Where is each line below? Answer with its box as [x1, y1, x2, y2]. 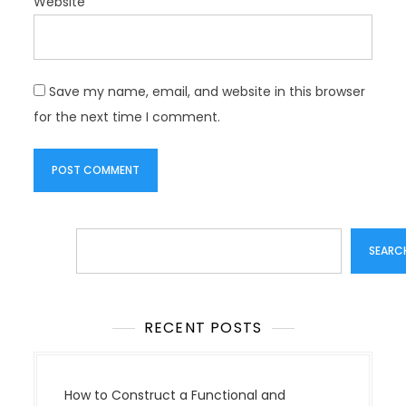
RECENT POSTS [143, 316, 263, 338]
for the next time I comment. [34, 107, 221, 126]
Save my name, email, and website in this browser [49, 82, 366, 101]
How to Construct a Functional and [64, 385, 286, 404]
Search [33, 230, 78, 249]
